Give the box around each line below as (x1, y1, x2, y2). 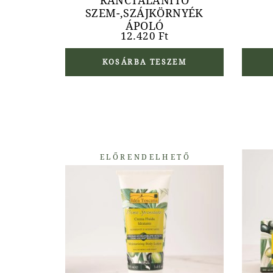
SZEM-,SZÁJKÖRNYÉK (85, 7, 204, 19)
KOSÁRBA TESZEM (102, 58, 187, 66)
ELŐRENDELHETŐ (99, 153, 191, 161)
